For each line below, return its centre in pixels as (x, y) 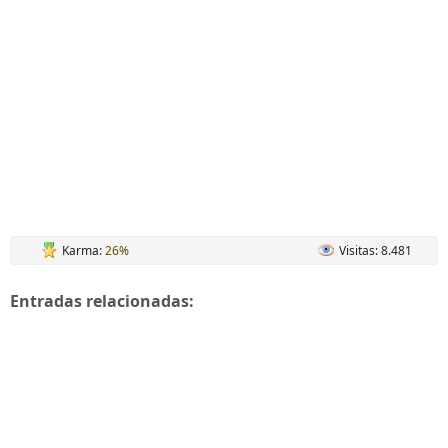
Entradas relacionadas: (102, 301)
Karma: (83, 250)
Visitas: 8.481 (375, 250)
